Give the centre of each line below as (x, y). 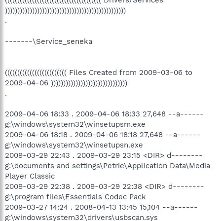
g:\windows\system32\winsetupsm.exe (75, 124)
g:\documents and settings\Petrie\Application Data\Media (108, 166)
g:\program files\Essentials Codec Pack (75, 197)
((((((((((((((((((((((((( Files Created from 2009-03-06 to (99, 72)
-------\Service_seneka (49, 41)
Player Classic (30, 176)
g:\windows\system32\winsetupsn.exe (74, 145)
